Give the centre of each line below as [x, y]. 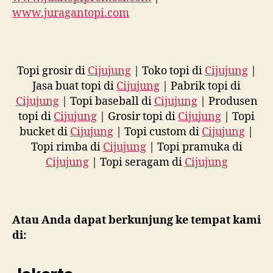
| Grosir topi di [137, 116]
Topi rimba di [67, 147]
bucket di [45, 132]
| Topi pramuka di [194, 147]
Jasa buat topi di [74, 86]
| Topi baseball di [106, 101]
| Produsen [227, 101]
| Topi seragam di [136, 162]
